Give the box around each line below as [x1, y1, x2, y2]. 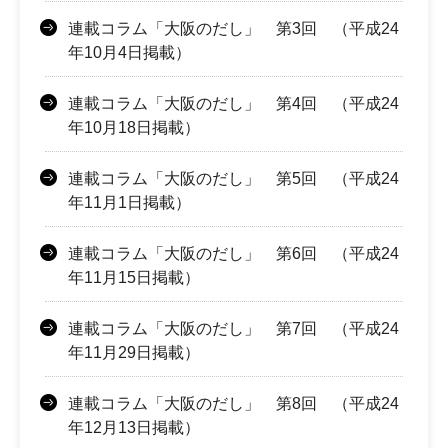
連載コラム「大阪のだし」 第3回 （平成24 [68, 20, 399, 38]
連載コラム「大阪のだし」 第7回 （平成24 [68, 320, 399, 338]
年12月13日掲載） [68, 419, 200, 437]
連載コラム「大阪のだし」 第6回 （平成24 [68, 245, 399, 263]
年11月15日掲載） [68, 269, 200, 287]
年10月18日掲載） [68, 119, 200, 137]
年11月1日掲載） [68, 194, 191, 212]
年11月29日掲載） [68, 344, 200, 362]
